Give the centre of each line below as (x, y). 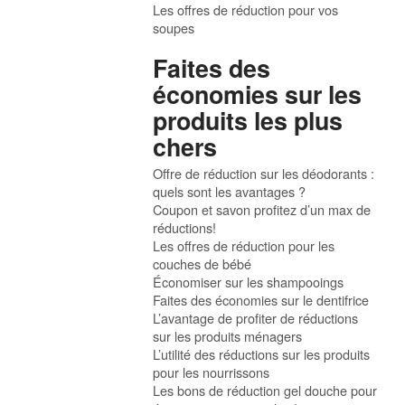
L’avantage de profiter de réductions (256, 318)
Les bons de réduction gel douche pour (265, 391)
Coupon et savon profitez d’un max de (262, 210)
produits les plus (248, 121)
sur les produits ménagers (228, 336)
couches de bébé (202, 264)
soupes (174, 28)
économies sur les (258, 94)
